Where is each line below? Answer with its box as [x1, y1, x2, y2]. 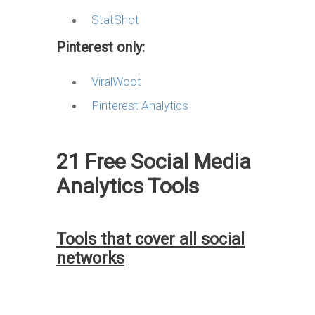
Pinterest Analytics [91, 98, 188, 112]
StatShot [91, 12, 139, 27]
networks [56, 248, 124, 268]
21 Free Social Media [56, 148, 251, 174]
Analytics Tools [56, 173, 199, 198]
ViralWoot [91, 74, 141, 89]
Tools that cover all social [56, 229, 245, 249]
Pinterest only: [56, 38, 145, 56]
